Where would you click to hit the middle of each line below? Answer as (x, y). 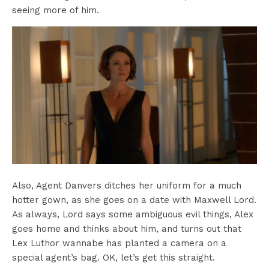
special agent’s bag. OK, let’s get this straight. (113, 258)
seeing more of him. (56, 10)
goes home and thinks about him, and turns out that (127, 229)
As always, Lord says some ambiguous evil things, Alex (133, 215)
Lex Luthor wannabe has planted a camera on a (119, 243)
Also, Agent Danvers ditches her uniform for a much (127, 186)
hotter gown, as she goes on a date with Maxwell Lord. (134, 200)
